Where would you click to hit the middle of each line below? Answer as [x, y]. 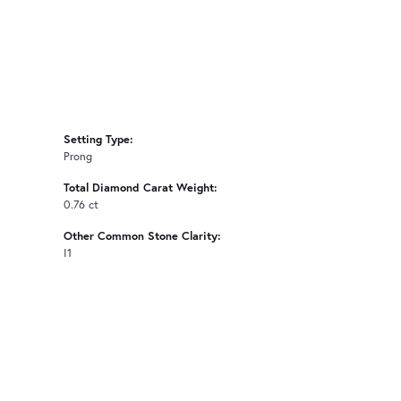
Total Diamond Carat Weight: [141, 187]
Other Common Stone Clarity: [142, 235]
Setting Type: [98, 139]
